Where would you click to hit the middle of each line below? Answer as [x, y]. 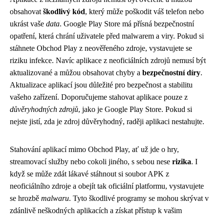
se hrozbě [25, 198]
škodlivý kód [64, 11]
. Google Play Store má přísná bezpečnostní [127, 24]
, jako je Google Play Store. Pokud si [135, 109]
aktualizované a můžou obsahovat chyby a [76, 73]
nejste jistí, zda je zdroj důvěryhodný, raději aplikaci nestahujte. [107, 121]
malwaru [55, 198]
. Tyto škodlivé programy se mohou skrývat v [139, 198]
